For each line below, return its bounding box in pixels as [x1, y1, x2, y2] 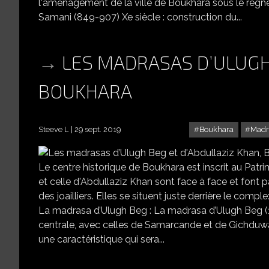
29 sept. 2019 [74, 124, 121, 134]
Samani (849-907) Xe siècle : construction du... [38, 11, 242, 23]
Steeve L [38, 124, 68, 134]
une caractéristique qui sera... [38, 233, 165, 245]
